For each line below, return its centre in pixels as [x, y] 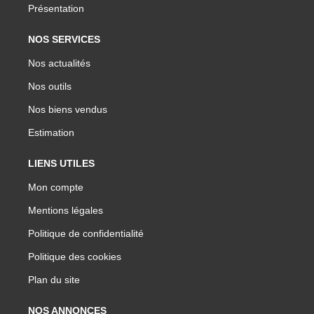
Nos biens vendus [68, 109]
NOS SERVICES [64, 39]
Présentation [56, 8]
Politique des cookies [75, 256]
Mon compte [56, 187]
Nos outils [50, 86]
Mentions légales [66, 210]
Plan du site [54, 279]
